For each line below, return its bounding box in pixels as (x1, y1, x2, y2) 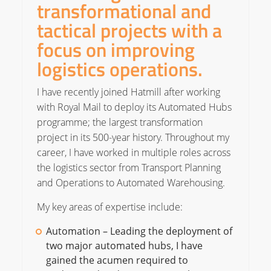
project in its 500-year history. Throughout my (36, 131, 229, 144)
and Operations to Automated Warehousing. (36, 176, 225, 189)
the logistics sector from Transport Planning (36, 161, 221, 174)
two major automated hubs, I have (45, 239, 203, 252)
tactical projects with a (36, 16, 222, 45)
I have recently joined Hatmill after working (36, 85, 220, 99)
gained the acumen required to (45, 253, 188, 267)
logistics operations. (36, 54, 203, 83)
